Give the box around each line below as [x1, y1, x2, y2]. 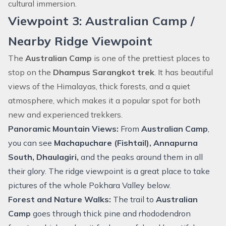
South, [8, 152, 36, 162]
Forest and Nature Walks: [8, 194, 111, 204]
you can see [8, 138, 54, 148]
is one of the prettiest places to [94, 53, 210, 63]
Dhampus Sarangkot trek [53, 67, 154, 77]
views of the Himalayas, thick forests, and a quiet [8, 81, 190, 91]
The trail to [111, 194, 156, 204]
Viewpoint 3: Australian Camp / [8, 13, 195, 28]
